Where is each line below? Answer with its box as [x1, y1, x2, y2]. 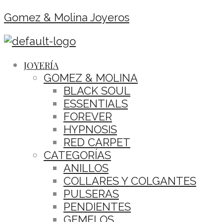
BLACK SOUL [63, 84, 130, 97]
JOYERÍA [24, 59, 58, 71]
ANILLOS [63, 162, 109, 174]
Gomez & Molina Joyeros [4, 11, 129, 24]
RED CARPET [63, 136, 130, 149]
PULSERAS [63, 187, 119, 200]
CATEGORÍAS [44, 149, 111, 162]
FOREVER [63, 110, 112, 123]
